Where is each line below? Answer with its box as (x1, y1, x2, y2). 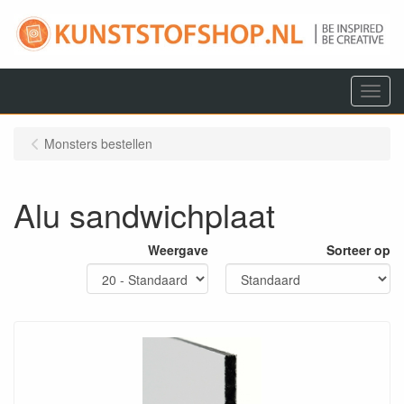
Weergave (148, 241, 208, 259)
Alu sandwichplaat (14, 191, 275, 237)
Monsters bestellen (44, 134, 152, 152)
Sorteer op (326, 241, 390, 259)
